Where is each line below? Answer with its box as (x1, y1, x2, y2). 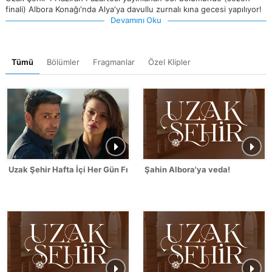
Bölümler (47, 56, 80, 67)
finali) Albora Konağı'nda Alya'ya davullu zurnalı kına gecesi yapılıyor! (5, 4, 262, 14)
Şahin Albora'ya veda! (144, 164, 230, 174)
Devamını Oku (110, 15, 161, 25)
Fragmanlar (93, 56, 135, 67)
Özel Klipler (148, 56, 191, 67)
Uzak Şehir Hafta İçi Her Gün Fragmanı (8, 164, 158, 174)
